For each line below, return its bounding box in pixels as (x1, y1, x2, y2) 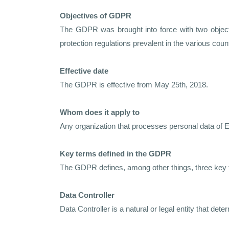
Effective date (60, 66, 108, 75)
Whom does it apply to (60, 108, 140, 117)
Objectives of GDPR (60, 11, 131, 20)
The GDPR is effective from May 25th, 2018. (60, 80, 208, 89)
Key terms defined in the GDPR (60, 149, 171, 158)
